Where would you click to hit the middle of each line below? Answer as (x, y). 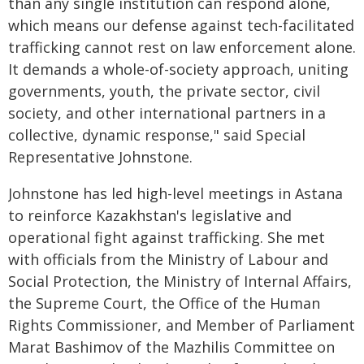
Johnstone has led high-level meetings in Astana (175, 193)
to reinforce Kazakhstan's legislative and (150, 215)
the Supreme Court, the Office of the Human (164, 303)
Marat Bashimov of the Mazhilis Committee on (171, 347)
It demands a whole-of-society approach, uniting (178, 69)
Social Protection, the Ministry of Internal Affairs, (180, 281)
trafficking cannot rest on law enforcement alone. (182, 47)
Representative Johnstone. (100, 157)
